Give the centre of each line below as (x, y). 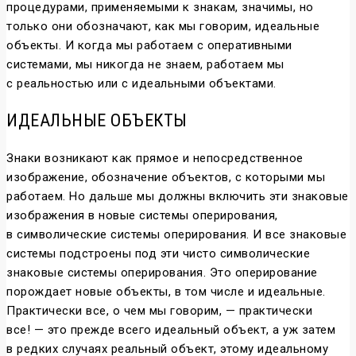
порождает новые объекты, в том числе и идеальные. (166, 292)
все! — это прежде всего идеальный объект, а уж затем (171, 330)
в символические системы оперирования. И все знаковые (176, 235)
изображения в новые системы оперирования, (142, 216)
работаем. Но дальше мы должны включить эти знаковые (178, 197)
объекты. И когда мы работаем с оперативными (149, 46)
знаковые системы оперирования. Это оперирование (162, 273)
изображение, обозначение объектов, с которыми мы (166, 178)
